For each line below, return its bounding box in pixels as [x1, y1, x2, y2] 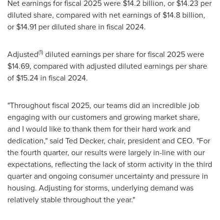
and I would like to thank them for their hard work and [7, 123, 191, 135]
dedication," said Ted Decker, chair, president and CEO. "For [7, 135, 210, 146]
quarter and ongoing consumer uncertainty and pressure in [7, 170, 208, 182]
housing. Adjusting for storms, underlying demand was [7, 182, 193, 193]
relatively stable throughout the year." [7, 194, 135, 205]
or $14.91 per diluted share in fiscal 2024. [7, 21, 146, 32]
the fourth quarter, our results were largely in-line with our [7, 147, 205, 158]
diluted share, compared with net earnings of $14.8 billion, [7, 9, 205, 21]
